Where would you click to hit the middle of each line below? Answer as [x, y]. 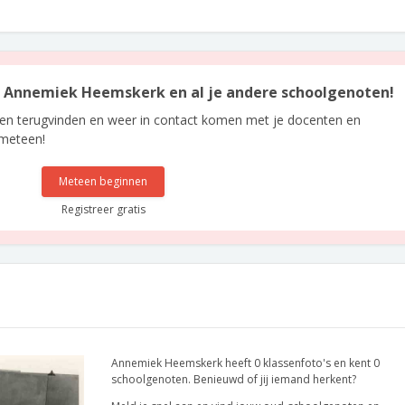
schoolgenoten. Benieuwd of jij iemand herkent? [234, 379]
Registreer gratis [103, 209]
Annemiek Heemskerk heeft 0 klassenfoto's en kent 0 [245, 363]
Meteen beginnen [104, 181]
